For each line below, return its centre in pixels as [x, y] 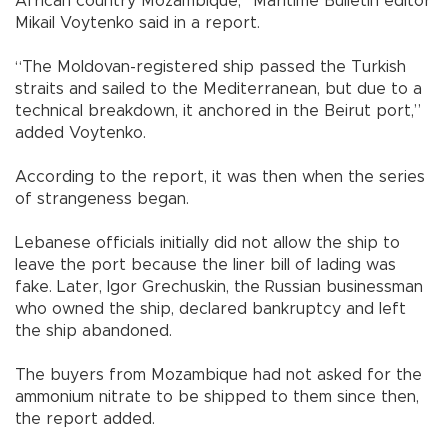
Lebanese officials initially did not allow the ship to [207, 243]
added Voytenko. [80, 133]
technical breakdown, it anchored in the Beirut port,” [218, 111]
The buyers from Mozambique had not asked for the [218, 375]
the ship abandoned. [93, 331]
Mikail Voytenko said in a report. [137, 23]
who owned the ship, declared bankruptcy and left [210, 309]
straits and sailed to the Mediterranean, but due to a [218, 89]
